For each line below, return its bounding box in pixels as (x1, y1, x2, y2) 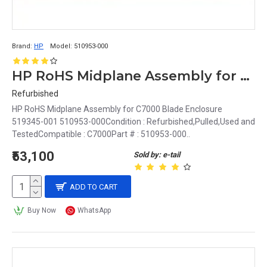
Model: (50, 42, 72, 50)
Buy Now (27, 206, 56, 215)
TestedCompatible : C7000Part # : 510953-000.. (12, 129, 190, 139)
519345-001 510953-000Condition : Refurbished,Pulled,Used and (12, 117, 255, 126)
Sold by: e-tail (133, 150, 180, 159)
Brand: (12, 42, 32, 50)
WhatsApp (77, 206, 111, 215)
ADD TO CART (70, 182, 118, 191)
